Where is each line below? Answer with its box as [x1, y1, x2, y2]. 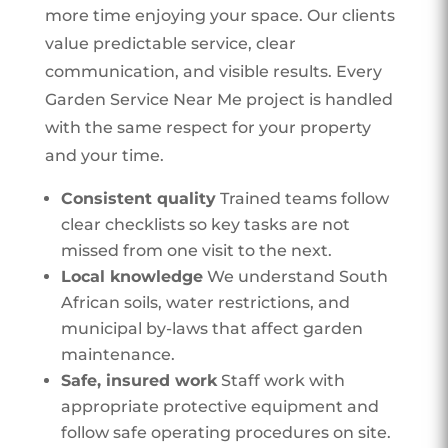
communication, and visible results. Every [44, 61, 382, 81]
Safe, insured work [60, 370, 217, 390]
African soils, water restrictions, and [60, 292, 350, 312]
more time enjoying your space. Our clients [44, 5, 395, 25]
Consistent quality [60, 188, 216, 208]
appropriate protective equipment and [60, 396, 379, 416]
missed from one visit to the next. [60, 240, 332, 260]
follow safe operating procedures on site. [60, 422, 391, 442]
